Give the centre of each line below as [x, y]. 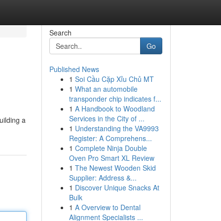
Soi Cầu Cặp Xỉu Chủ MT [114, 79]
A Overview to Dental [108, 207]
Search [60, 33]
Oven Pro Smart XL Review [111, 158]
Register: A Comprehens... [110, 138]
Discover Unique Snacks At [117, 187]
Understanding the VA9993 [117, 128]
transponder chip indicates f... [115, 99]
